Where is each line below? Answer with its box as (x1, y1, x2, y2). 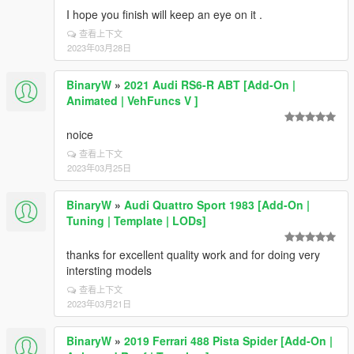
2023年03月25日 (67, 161, 131, 174)
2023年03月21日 (67, 297, 131, 310)
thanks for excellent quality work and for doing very (66, 247, 320, 262)
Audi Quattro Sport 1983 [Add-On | (124, 197, 310, 213)
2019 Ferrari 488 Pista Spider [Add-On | (124, 333, 333, 348)
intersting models (66, 262, 152, 278)
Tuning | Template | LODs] (66, 213, 206, 228)
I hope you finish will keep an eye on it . (66, 6, 262, 22)
